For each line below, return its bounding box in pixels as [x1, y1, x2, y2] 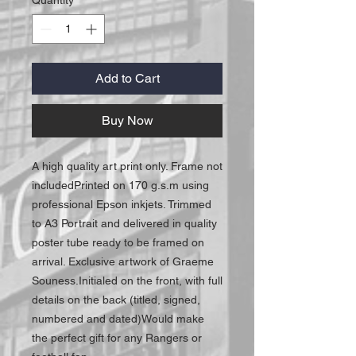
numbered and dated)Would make [32, 311, 204, 325]
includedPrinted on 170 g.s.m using [32, 178, 209, 192]
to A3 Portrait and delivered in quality [32, 216, 217, 230]
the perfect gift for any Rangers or [32, 331, 202, 344]
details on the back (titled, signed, [32, 292, 200, 306]
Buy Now [101, 112, 153, 128]
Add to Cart [95, 70, 160, 86]
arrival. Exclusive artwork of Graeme [32, 254, 214, 268]
